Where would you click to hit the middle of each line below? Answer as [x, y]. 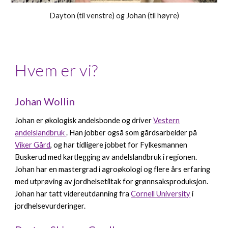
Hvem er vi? [56, 70]
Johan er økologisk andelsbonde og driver [84, 121]
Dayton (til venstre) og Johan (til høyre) [114, 16]
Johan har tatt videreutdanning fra [73, 194]
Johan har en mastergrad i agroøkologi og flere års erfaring [113, 169]
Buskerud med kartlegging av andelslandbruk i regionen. [106, 157]
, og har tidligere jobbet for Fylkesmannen [119, 145]
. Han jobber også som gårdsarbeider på [132, 133]
